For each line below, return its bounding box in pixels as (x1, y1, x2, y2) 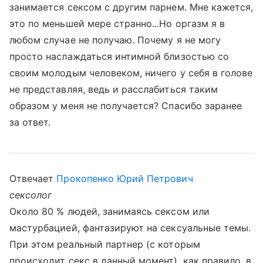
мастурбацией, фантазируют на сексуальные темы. (9, 222, 251, 234)
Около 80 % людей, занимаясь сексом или (9, 205, 210, 217)
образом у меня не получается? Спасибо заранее (9, 100, 242, 112)
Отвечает (9, 173, 57, 184)
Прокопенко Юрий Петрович (56, 173, 193, 184)
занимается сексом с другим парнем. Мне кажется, (9, 1, 254, 13)
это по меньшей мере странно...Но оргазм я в (9, 18, 225, 29)
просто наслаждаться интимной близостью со (9, 50, 229, 62)
